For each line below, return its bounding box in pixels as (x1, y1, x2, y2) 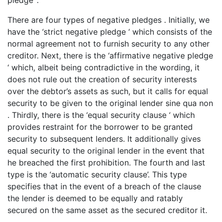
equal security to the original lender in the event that (7, 145, 205, 156)
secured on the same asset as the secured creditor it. (7, 205, 207, 215)
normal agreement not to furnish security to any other (7, 38, 210, 49)
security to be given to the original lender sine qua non (7, 98, 213, 108)
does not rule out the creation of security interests (7, 74, 197, 84)
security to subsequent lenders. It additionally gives (7, 133, 201, 144)
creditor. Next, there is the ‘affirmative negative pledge (7, 50, 213, 60)
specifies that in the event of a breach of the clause (7, 181, 201, 191)
